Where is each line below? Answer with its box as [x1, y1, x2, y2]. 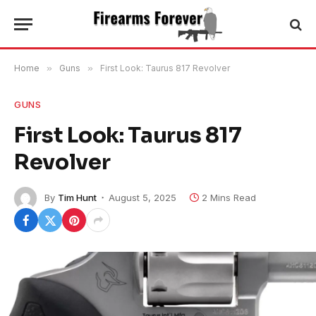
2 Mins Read [202, 191, 256, 203]
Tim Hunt [58, 191, 97, 203]
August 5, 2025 [109, 191, 176, 203]
